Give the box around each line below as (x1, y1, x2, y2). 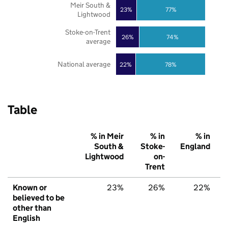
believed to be (13, 193, 65, 203)
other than (13, 203, 51, 213)
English (13, 213, 40, 223)
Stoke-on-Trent (65, 27, 110, 37)
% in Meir (91, 131, 124, 141)
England (180, 141, 210, 152)
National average (57, 60, 110, 69)
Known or (13, 183, 47, 193)
